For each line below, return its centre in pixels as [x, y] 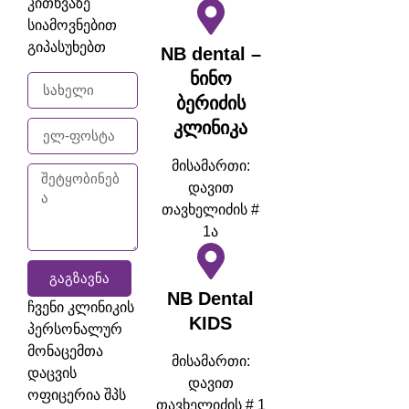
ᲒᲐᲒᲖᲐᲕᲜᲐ [79, 278]
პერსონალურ [75, 329]
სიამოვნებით [72, 26]
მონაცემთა [65, 351]
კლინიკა [211, 128]
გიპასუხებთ [67, 47]
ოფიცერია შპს [77, 394]
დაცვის [52, 372]
